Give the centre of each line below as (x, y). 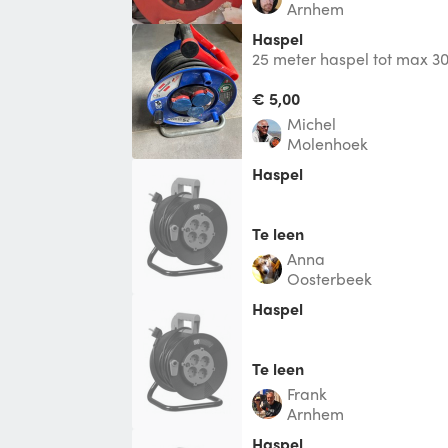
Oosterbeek (329, 278)
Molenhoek (327, 143)
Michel (319, 123)
